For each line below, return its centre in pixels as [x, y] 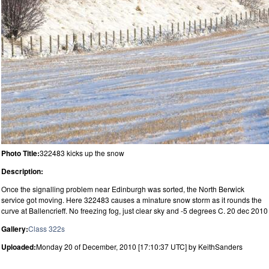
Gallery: [15, 228]
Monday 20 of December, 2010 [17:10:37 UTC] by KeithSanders [139, 246]
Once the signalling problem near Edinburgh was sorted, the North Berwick [123, 189]
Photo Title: [20, 153]
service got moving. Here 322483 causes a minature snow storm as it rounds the [131, 199]
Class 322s [47, 228]
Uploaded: [19, 246]
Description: [22, 171]
